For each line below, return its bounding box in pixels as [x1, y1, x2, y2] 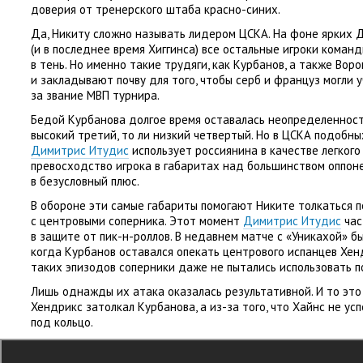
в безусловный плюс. [31, 173, 139, 189]
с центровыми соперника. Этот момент [31, 213, 243, 228]
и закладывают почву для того [31, 72, 195, 88]
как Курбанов [212, 57, 284, 72]
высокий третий [31, 127, 117, 143]
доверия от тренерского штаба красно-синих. [31, 2, 280, 17]
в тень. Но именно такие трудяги [31, 57, 207, 72]
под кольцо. [31, 314, 93, 330]
